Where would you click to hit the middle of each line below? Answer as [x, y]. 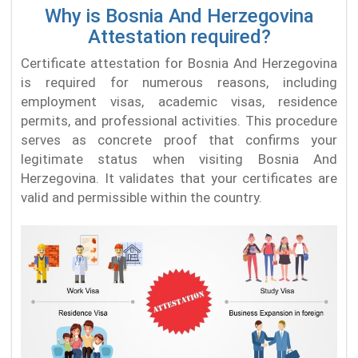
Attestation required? [179, 37]
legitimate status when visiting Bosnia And [179, 159]
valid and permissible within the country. [141, 198]
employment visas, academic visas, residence [179, 102]
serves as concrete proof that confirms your [179, 140]
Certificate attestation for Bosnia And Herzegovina [179, 64]
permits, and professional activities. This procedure [179, 121]
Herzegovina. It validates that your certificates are [179, 179]
